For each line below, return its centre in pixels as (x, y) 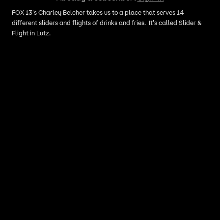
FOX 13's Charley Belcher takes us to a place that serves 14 (98, 13)
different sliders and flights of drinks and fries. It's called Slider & (107, 23)
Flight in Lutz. (31, 33)
